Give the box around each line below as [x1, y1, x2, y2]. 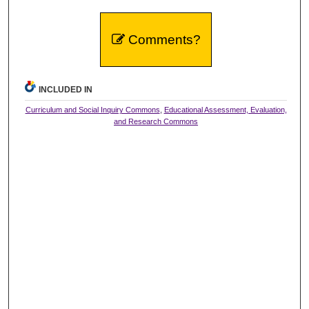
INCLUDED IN [39, 84, 93, 94]
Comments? [124, 32, 201, 47]
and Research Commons [114, 117, 199, 126]
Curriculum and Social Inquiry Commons [25, 105, 160, 114]
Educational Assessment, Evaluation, [163, 105, 287, 114]
